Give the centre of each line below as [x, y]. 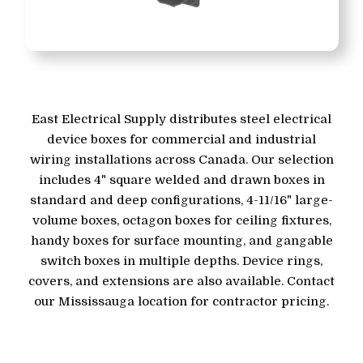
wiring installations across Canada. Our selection [181, 160]
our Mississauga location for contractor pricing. [181, 302]
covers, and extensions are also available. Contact [181, 282]
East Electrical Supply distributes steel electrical [181, 120]
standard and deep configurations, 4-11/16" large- [181, 201]
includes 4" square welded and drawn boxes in [181, 180]
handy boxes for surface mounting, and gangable [181, 241]
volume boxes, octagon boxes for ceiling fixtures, [181, 221]
